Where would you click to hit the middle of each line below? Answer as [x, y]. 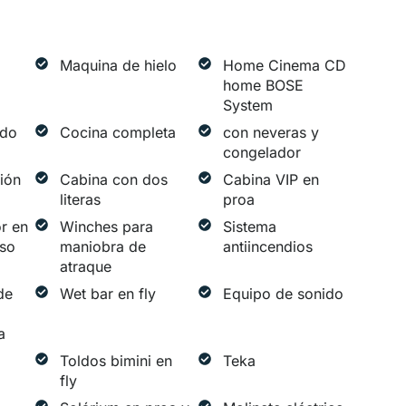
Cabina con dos [113, 180]
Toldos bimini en [116, 361]
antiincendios [267, 247]
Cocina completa [117, 133]
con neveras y [271, 133]
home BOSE [263, 86]
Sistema [249, 227]
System [247, 106]
